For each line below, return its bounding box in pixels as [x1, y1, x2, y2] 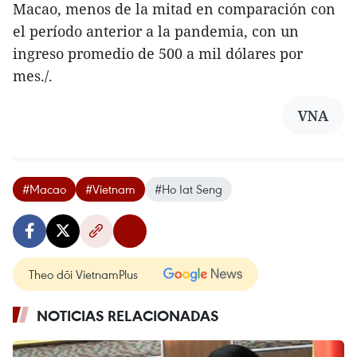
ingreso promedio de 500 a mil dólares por [13, 44, 303, 64]
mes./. [13, 66, 53, 86]
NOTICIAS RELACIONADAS [37, 306, 219, 326]
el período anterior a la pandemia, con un [13, 22, 299, 41]
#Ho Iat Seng [155, 181, 222, 198]
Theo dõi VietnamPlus [29, 266, 138, 283]
